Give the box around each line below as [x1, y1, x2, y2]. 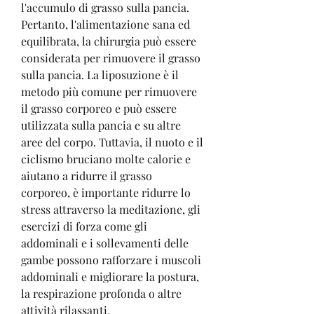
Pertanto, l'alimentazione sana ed [21, 16, 190, 32]
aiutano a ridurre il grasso [21, 168, 152, 183]
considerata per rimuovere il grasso [21, 50, 200, 65]
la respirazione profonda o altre [21, 285, 182, 301]
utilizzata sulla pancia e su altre [21, 117, 181, 132]
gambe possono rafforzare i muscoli [21, 252, 201, 267]
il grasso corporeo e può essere [21, 100, 177, 116]
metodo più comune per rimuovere [21, 83, 197, 99]
